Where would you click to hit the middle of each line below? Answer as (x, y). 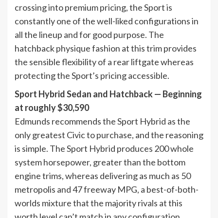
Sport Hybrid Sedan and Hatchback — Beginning (108, 94)
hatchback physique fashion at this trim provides (106, 48)
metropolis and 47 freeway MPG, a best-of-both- (107, 189)
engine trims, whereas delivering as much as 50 (103, 175)
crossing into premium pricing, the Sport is (93, 7)
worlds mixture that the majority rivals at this (99, 203)
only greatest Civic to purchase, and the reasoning (109, 135)
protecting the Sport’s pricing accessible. (92, 75)
